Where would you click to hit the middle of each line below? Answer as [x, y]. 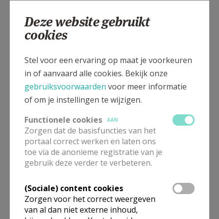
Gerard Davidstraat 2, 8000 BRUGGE [76, 43]
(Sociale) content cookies [74, 188]
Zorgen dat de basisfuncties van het [90, 131]
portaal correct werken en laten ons [90, 141]
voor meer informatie [146, 87]
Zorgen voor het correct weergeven [90, 199]
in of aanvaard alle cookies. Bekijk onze [96, 73]
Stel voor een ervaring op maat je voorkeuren [108, 60]
